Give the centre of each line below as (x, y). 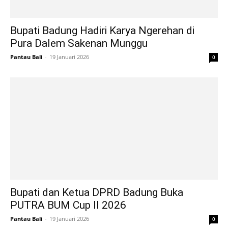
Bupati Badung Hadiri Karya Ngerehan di (102, 30)
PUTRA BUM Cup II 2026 (68, 205)
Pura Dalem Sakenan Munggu (79, 43)
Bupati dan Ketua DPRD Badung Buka (97, 193)
